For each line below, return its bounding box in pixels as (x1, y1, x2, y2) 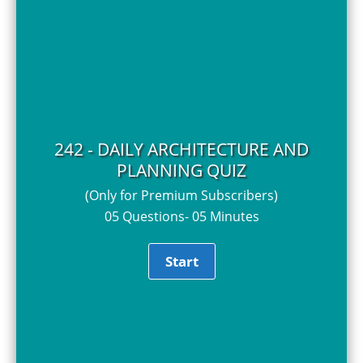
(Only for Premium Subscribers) (85, 186, 278, 204)
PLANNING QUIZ (117, 158, 246, 181)
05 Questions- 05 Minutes (104, 207, 259, 225)
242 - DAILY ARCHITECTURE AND (54, 137, 309, 160)
